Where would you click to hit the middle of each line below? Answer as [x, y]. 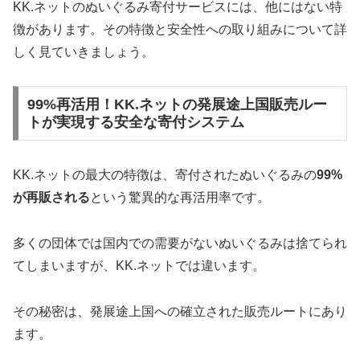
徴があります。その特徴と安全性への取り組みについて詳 [180, 29]
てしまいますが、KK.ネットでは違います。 [139, 266]
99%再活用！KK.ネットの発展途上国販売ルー [177, 105]
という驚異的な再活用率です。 [180, 198]
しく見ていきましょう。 [84, 51]
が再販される [51, 198]
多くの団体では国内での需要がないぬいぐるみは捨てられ [180, 243]
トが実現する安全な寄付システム [135, 123]
